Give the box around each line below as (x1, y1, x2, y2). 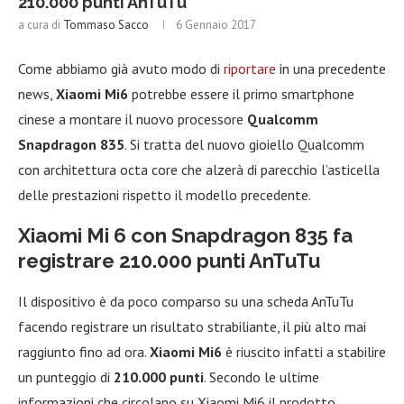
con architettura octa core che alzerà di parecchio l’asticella (18, 160, 380, 179)
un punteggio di (18, 367, 114, 386)
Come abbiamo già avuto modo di (18, 59, 224, 78)
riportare (224, 59, 276, 78)
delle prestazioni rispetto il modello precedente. (18, 185, 311, 204)
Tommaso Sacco (63, 16, 149, 32)
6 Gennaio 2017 (176, 16, 256, 32)
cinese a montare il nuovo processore (18, 109, 247, 128)
